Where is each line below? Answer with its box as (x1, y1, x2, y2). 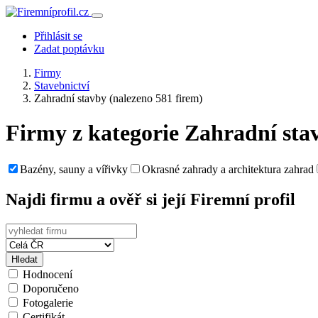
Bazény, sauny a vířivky (20, 163, 128, 175)
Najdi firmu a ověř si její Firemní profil (6, 190, 295, 209)
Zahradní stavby (34, 92, 109, 104)
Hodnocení (23, 268, 72, 280)
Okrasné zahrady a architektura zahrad (142, 163, 314, 175)
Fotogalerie (23, 296, 73, 309)
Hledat (11, 253, 38, 265)
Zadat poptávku (34, 43, 104, 55)
